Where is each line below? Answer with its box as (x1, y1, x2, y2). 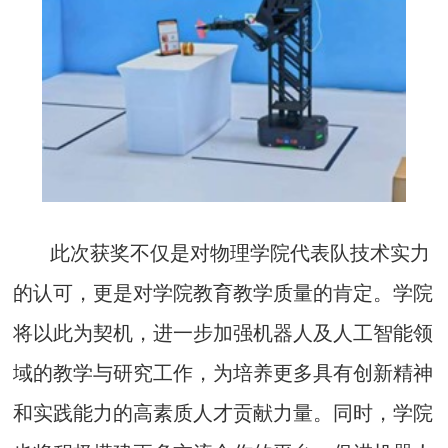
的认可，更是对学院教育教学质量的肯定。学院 (13, 282, 434, 305)
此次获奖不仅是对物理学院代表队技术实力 (50, 242, 431, 265)
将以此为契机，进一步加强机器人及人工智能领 (13, 322, 434, 345)
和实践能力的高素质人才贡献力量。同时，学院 (13, 402, 434, 425)
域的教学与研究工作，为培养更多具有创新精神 (13, 362, 434, 385)
